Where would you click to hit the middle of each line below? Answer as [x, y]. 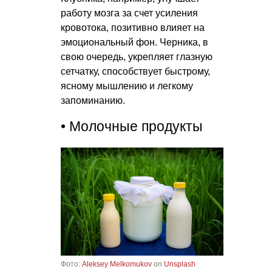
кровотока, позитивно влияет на [133, 27]
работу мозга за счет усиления [129, 13]
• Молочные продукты [132, 126]
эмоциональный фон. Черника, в [134, 42]
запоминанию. [93, 100]
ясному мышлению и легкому [127, 86]
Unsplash [180, 264]
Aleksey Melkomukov [117, 264]
